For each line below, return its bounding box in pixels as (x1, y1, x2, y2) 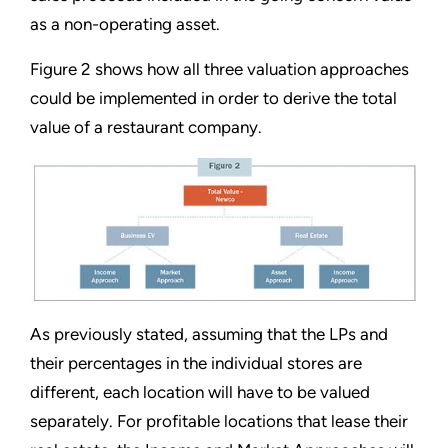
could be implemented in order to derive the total (30, 88, 397, 109)
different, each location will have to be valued (30, 382, 370, 403)
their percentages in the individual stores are (30, 353, 362, 374)
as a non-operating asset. (30, 14, 220, 35)
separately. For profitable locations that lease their (30, 411, 408, 432)
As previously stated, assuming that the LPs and (30, 324, 388, 345)
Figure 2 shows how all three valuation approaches (30, 59, 409, 80)
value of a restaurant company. (30, 117, 262, 138)
